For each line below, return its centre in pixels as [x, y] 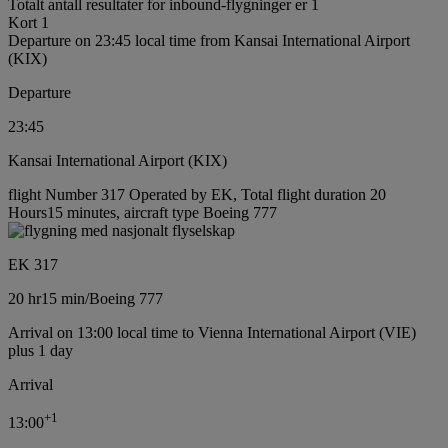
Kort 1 [28, 23]
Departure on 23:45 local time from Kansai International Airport [209, 41]
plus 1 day [40, 351]
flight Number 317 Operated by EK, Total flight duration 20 [197, 195]
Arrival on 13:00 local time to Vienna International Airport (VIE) [212, 333]
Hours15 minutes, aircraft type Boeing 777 [142, 213]
